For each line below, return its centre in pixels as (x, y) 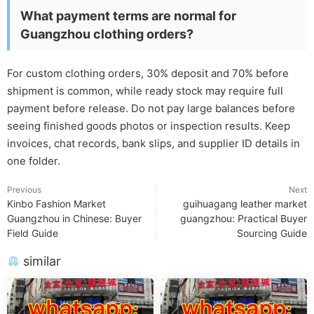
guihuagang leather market (245, 204)
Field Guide (33, 233)
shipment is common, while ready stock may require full (145, 91)
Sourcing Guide (272, 233)
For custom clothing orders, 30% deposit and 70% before (148, 74)
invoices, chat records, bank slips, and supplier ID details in (153, 144)
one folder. (34, 161)
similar (40, 261)
